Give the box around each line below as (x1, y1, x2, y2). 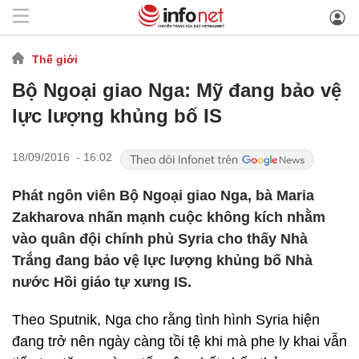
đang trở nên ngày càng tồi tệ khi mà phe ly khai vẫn (12, 333, 347, 349)
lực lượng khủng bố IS (12, 105, 222, 127)
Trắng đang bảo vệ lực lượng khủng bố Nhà (12, 252, 313, 268)
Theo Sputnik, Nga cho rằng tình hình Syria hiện (12, 312, 320, 328)
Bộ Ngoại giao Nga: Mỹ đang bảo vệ (12, 79, 341, 101)
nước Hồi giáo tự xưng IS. (12, 274, 192, 290)
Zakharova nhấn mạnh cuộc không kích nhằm (12, 209, 325, 225)
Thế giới (32, 52, 78, 66)
